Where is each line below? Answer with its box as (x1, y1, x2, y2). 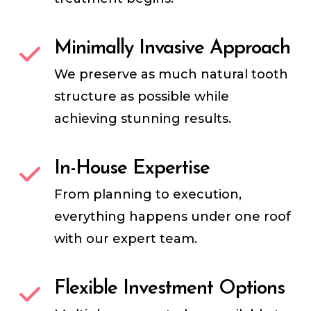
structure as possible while (54, 89, 230, 105)
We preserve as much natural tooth (54, 67, 289, 83)
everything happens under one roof (54, 209, 292, 225)
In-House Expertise (54, 159, 210, 179)
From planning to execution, (54, 187, 242, 203)
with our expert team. (54, 231, 198, 247)
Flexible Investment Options (54, 279, 285, 299)
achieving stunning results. (54, 111, 232, 127)
